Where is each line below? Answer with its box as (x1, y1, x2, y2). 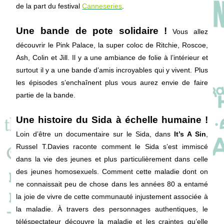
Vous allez (172, 27, 208, 35)
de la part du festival (16, 2, 82, 10)
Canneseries (82, 2, 122, 10)
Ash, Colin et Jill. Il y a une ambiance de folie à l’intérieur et (16, 53, 208, 61)
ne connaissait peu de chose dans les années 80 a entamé (16, 180, 208, 188)
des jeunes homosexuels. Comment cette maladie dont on (16, 167, 208, 175)
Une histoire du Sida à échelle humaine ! (16, 114, 208, 125)
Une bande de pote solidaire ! (16, 25, 167, 36)
